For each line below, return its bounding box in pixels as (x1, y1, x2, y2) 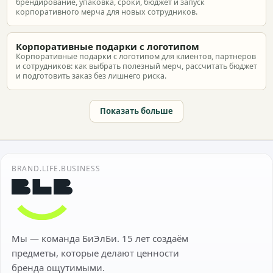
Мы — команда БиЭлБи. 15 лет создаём (12, 232, 188, 244)
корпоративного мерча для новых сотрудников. (16, 7, 197, 17)
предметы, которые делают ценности (12, 246, 179, 259)
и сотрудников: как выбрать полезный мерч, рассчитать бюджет (16, 61, 257, 71)
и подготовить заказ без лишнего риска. (16, 71, 166, 81)
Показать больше (100, 105, 173, 116)
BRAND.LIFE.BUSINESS (12, 163, 101, 174)
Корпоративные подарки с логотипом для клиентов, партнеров (16, 51, 256, 62)
